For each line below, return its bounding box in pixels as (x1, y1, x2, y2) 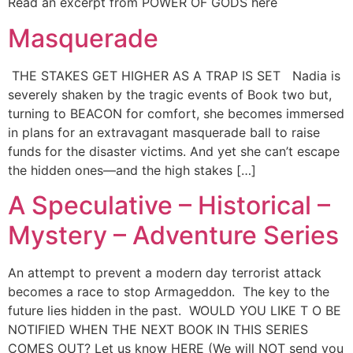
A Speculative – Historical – (8, 189, 330, 221)
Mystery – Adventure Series (8, 219, 339, 251)
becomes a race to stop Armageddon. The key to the (8, 283, 329, 299)
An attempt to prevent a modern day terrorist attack (8, 264, 321, 281)
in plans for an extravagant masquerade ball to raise (8, 124, 320, 140)
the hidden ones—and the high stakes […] (8, 162, 256, 178)
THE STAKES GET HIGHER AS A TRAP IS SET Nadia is (8, 67, 340, 84)
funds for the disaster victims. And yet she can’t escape (8, 143, 340, 159)
